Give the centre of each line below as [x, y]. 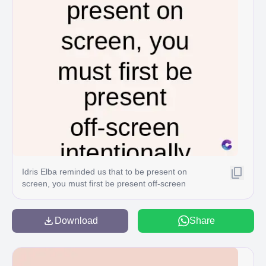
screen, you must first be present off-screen [104, 183]
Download [76, 221]
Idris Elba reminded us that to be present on [104, 172]
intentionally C [48, 195]
